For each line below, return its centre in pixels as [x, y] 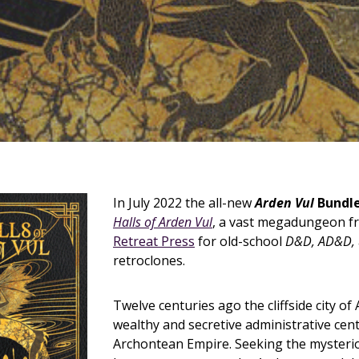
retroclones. [149, 260]
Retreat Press [154, 241]
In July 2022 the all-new [184, 203]
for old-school [240, 241]
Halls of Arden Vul [163, 222]
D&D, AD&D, [320, 241]
